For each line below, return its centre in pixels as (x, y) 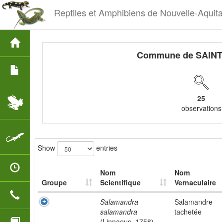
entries (106, 147)
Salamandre (194, 202)
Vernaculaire (195, 182)
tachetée (188, 212)
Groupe (54, 182)
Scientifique (120, 182)
